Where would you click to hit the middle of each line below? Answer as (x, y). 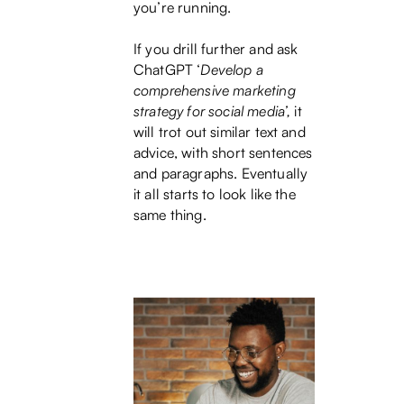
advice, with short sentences (223, 153)
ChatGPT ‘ (167, 70)
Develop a (232, 70)
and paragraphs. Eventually (221, 174)
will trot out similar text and (220, 132)
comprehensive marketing (215, 91)
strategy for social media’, (214, 111)
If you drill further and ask (216, 49)
